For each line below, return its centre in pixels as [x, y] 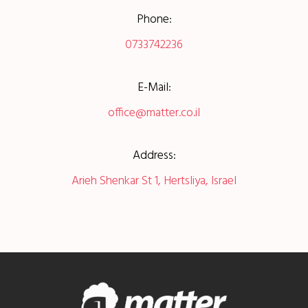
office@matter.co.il [154, 113]
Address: [154, 156]
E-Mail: [154, 88]
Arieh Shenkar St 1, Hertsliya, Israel [154, 181]
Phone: [154, 20]
